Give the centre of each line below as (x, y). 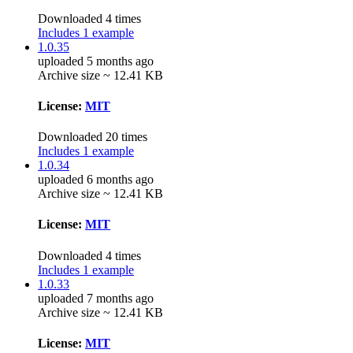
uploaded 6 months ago (96, 180)
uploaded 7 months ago (96, 298)
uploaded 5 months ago (96, 61)
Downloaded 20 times (93, 137)
